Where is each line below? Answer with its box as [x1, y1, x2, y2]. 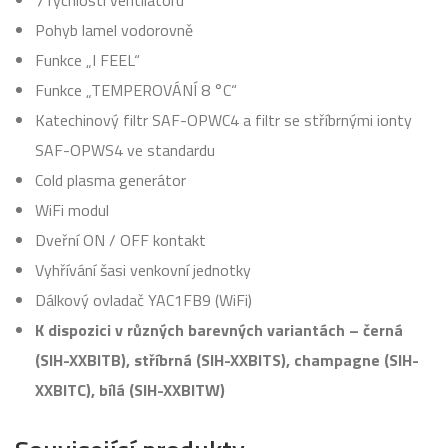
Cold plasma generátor [35, 167, 186, 192]
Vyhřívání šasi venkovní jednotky [35, 257, 251, 282]
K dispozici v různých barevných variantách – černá [35, 317, 403, 342]
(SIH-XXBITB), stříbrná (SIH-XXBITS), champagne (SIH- [35, 347, 419, 372]
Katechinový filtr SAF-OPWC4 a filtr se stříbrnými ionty [35, 107, 412, 132]
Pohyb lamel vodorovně [35, 17, 193, 42]
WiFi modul [35, 197, 109, 222]
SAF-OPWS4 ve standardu [35, 137, 215, 162]
